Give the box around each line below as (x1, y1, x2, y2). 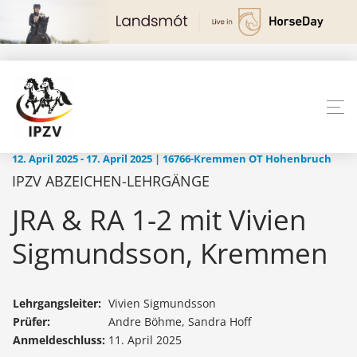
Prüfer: (13, 314, 50, 330)
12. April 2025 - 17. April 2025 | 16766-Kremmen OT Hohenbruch (12, 152, 331, 167)
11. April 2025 (108, 332, 182, 348)
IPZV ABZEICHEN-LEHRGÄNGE (12, 171, 210, 191)
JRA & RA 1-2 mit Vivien (12, 201, 306, 239)
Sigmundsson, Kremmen (12, 234, 328, 273)
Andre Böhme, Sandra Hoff (108, 314, 251, 330)
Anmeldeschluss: (13, 332, 105, 348)
